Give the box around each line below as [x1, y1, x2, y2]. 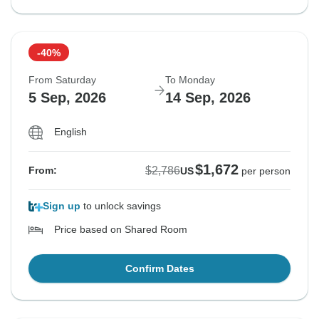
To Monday [165, 74, 215, 86]
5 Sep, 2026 [28, 90, 106, 106]
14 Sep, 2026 [165, 90, 251, 106]
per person [241, 165, 291, 177]
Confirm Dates [125, 263, 194, 275]
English [54, 126, 87, 138]
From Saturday [28, 74, 96, 86]
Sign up [43, 200, 80, 212]
